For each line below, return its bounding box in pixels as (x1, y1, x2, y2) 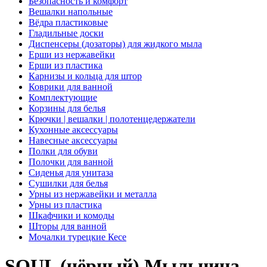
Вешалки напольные (29, 6, 113, 17)
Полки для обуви (29, 145, 98, 156)
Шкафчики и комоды (29, 210, 114, 221)
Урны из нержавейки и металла (29, 188, 157, 199)
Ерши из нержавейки (29, 49, 115, 60)
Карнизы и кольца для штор (29, 70, 142, 81)
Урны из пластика (29, 199, 102, 210)
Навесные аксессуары (29, 135, 117, 145)
